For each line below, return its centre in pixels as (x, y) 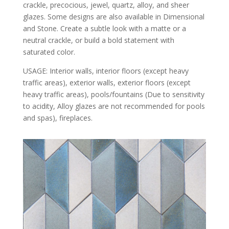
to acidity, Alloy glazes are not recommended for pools (114, 106)
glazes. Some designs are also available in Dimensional (113, 16)
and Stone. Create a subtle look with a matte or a (104, 28)
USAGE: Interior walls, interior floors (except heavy (106, 71)
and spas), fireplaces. (58, 118)
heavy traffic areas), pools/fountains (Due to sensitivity (113, 94)
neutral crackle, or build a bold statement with (98, 40)
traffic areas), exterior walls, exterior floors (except (107, 82)
